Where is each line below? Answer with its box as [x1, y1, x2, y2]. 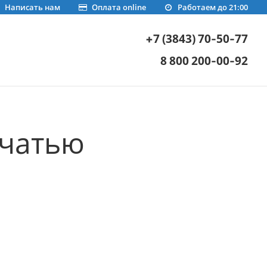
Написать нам [4, 2, 60, 13]
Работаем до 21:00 [178, 2, 248, 13]
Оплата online [91, 2, 146, 13]
